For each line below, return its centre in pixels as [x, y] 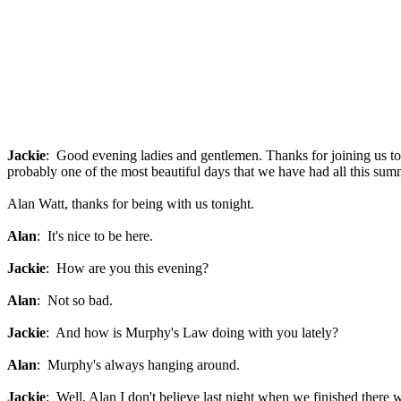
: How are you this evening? [127, 268]
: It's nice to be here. [95, 236]
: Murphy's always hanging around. [138, 365]
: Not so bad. [75, 300]
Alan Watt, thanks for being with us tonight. [131, 204]
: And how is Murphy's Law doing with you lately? [192, 333]
